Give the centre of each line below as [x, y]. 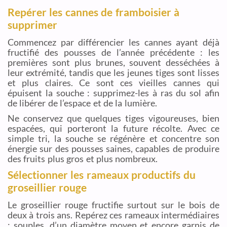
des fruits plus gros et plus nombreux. [83, 159]
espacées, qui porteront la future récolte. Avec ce [113, 128]
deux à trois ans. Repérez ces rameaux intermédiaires [113, 215]
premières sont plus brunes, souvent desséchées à [113, 63]
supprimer [32, 25]
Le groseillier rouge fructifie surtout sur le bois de [113, 205]
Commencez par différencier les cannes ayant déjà [113, 42]
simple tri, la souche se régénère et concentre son [113, 139]
